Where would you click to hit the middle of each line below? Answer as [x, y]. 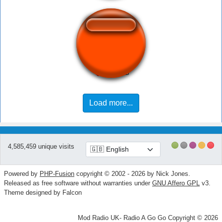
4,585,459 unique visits [41, 147]
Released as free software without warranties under [78, 183]
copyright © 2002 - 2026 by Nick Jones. [132, 174]
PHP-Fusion [57, 174]
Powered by [22, 174]
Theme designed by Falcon [43, 193]
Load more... [111, 103]
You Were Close [111, 54]
